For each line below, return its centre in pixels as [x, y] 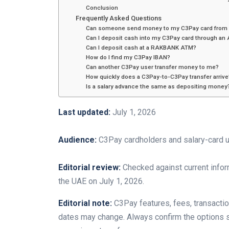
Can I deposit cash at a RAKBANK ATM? [141, 48]
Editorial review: [89, 168]
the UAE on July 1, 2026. [101, 181]
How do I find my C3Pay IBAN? [128, 58]
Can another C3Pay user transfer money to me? [153, 67]
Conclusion [102, 8]
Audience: [77, 140]
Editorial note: [85, 203]
